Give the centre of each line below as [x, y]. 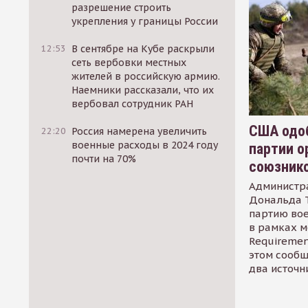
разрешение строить [122, 8]
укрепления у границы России [145, 21]
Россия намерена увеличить [140, 131]
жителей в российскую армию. [146, 76]
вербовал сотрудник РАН [133, 104]
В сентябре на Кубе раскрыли [143, 49]
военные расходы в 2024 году [145, 145]
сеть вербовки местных [129, 63]
